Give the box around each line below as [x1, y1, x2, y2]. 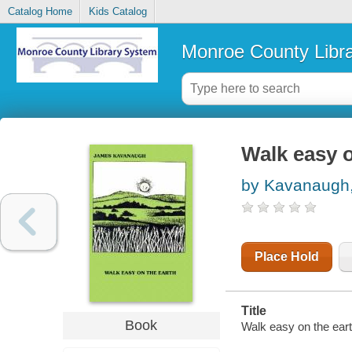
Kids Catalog [88, 5, 147, 18]
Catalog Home [7, 5, 72, 18]
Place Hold [254, 250, 319, 264]
